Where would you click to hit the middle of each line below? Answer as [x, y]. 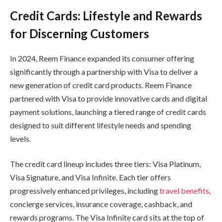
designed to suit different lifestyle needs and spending [101, 125]
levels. [20, 138]
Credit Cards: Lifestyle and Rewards [106, 15]
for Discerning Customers [80, 33]
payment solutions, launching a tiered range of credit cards [108, 111]
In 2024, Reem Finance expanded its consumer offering [102, 58]
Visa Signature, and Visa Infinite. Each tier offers [90, 177]
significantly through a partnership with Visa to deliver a [104, 71]
